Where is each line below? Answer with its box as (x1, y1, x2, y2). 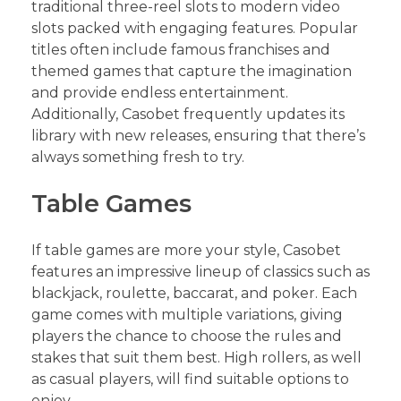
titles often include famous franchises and (31, 41, 330, 59)
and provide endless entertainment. (31, 84, 288, 102)
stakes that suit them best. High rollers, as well (31, 349, 362, 367)
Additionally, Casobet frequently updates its (31, 106, 345, 124)
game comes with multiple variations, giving (31, 306, 343, 324)
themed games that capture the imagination (31, 63, 352, 81)
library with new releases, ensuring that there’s (31, 127, 365, 145)
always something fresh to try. (31, 149, 244, 166)
